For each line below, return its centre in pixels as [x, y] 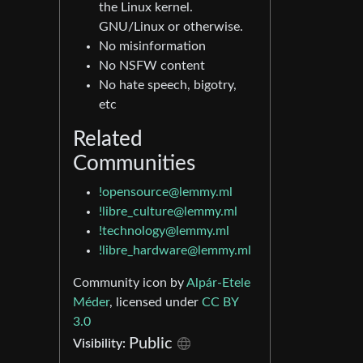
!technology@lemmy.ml [164, 231]
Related [108, 139]
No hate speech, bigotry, [168, 85]
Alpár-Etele [218, 283]
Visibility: [101, 344]
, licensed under [156, 302]
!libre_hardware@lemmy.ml [175, 250]
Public [151, 344]
